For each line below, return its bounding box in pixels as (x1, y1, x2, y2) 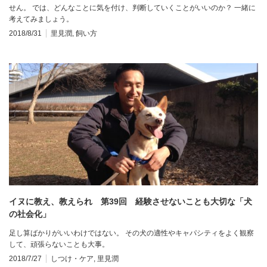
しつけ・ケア (51, 254, 94, 263)
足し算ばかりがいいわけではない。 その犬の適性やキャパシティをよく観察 (9, 228, 254, 237)
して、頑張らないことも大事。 (9, 240, 109, 249)
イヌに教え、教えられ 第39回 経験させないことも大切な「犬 (9, 196, 252, 206)
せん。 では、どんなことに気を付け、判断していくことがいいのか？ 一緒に (9, 3, 256, 12)
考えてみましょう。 (9, 14, 73, 23)
